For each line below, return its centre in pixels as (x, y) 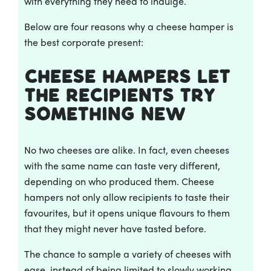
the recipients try (119, 96)
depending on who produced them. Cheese (119, 181)
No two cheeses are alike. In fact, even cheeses (127, 149)
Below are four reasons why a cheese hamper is (129, 27)
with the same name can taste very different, (122, 165)
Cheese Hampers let (127, 77)
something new (105, 115)
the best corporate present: (84, 42)
